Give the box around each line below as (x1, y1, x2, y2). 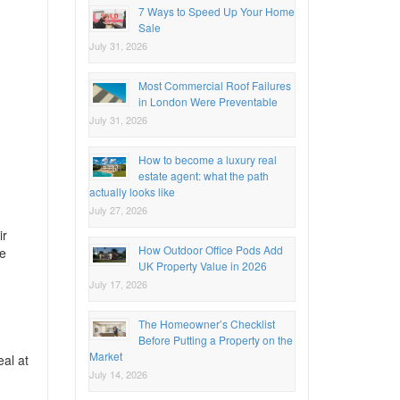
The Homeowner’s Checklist (137, 315, 275, 331)
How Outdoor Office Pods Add (137, 241, 283, 257)
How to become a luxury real (137, 151, 277, 167)
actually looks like (88, 183, 178, 199)
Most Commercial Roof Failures (137, 77, 291, 93)
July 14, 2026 (88, 366, 147, 381)
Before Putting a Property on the (137, 331, 293, 347)
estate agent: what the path (137, 167, 269, 183)
